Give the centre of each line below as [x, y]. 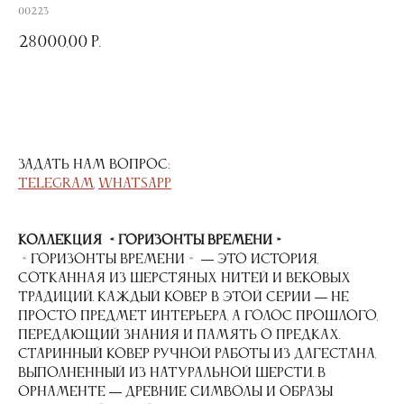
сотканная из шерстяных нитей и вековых [184, 279]
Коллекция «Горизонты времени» [151, 241]
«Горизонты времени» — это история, [168, 260]
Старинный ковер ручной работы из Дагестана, [197, 355]
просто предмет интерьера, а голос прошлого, [198, 317]
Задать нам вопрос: [94, 165]
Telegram [56, 184]
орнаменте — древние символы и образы [175, 393]
